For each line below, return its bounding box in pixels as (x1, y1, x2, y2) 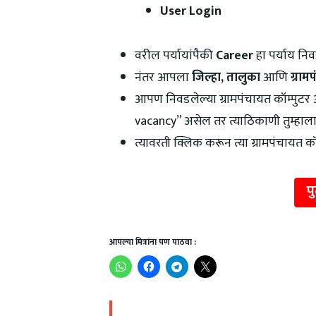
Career (215, 44, 256, 66)
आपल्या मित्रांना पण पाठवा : (109, 235, 196, 250)
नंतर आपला (134, 66, 192, 88)
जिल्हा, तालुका (191, 66, 263, 88)
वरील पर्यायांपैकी (134, 44, 216, 66)
